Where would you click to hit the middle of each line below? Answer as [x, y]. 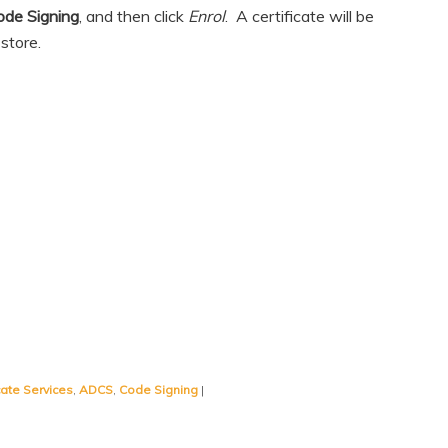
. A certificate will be [299, 16]
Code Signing [158, 390]
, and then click [133, 16]
